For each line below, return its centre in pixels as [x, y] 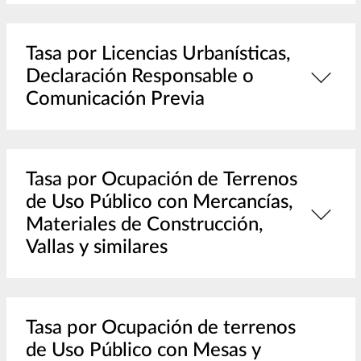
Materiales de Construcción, [144, 225]
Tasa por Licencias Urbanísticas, [158, 54]
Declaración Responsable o [139, 77]
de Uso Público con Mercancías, [159, 203]
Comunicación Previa [115, 100]
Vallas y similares [96, 248]
